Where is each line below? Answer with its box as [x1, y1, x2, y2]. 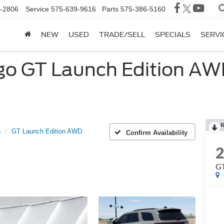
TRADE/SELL [99, 30, 145, 39]
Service [25, 5, 49, 13]
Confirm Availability [126, 128, 187, 136]
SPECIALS [155, 30, 190, 39]
